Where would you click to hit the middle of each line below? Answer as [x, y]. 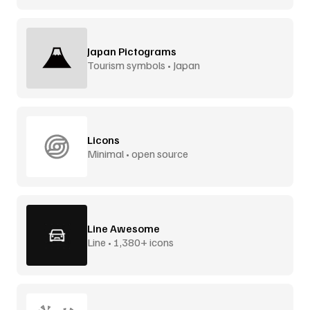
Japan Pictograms [132, 51]
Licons [103, 139]
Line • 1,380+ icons [130, 242]
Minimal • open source [138, 153]
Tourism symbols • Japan [144, 65]
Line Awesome [124, 228]
